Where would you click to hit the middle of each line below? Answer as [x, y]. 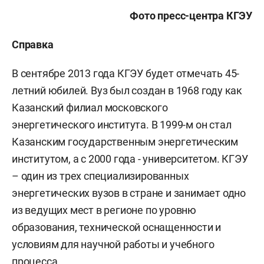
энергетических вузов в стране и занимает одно [129, 193]
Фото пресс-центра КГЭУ [191, 16]
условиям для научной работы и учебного [113, 244]
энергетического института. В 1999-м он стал [122, 125]
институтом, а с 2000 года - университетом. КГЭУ [130, 159]
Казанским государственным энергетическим [125, 142]
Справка [33, 44]
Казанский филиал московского [90, 108]
